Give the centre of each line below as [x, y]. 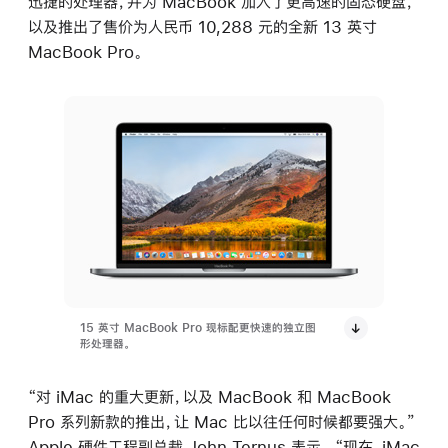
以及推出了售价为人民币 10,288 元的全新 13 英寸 [202, 26]
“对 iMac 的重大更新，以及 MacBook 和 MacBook [209, 396]
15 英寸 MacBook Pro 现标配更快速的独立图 [198, 328]
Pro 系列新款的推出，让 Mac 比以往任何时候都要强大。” [221, 421]
